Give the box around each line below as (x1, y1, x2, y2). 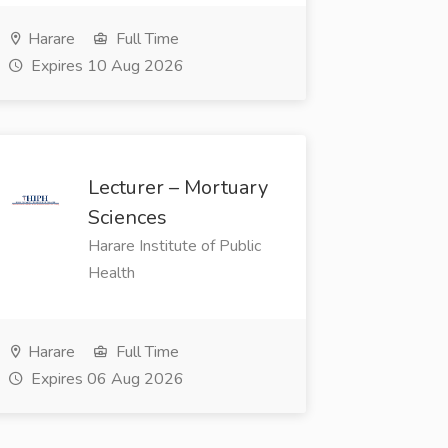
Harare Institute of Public (87, 235, 261, 258)
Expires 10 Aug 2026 (26, 55, 184, 78)
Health (87, 262, 135, 285)
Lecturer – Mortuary (87, 174, 268, 202)
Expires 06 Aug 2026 (26, 368, 184, 391)
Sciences (87, 204, 167, 232)
